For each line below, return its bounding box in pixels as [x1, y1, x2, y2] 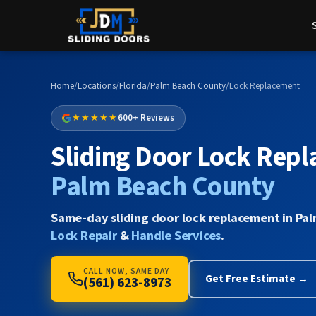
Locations [78, 80, 116, 92]
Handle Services [131, 226, 221, 245]
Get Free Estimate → [205, 271, 309, 287]
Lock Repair [51, 226, 117, 245]
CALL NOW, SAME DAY [83, 265, 169, 277]
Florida [119, 80, 147, 92]
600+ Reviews [118, 111, 175, 125]
